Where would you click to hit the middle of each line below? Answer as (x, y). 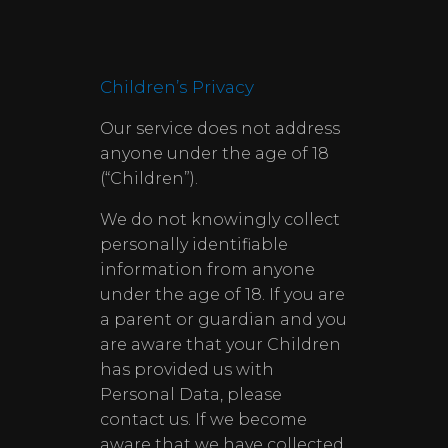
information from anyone (207, 269)
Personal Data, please (191, 394)
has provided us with (187, 369)
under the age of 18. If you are (222, 294)
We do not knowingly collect (220, 219)
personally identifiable (194, 244)
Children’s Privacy (177, 87)
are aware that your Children (220, 344)
